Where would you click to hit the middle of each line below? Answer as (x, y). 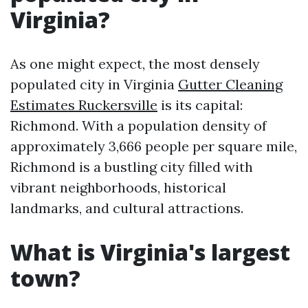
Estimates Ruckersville (84, 105)
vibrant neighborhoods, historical (118, 187)
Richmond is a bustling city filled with (132, 167)
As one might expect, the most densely (135, 64)
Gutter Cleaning (230, 84)
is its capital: (200, 105)
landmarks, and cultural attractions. (127, 208)
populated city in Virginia (94, 84)
